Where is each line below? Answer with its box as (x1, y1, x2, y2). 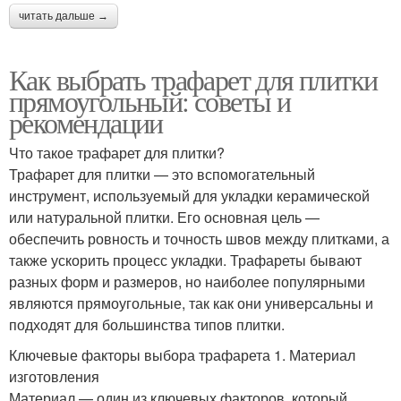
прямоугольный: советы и (9, 81, 291, 120)
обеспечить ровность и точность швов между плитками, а (9, 227, 389, 249)
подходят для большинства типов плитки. (9, 313, 285, 335)
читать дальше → (19, 9, 108, 22)
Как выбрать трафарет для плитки (9, 59, 378, 98)
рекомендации (9, 102, 163, 141)
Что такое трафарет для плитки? (9, 141, 225, 163)
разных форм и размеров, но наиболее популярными (9, 270, 365, 292)
